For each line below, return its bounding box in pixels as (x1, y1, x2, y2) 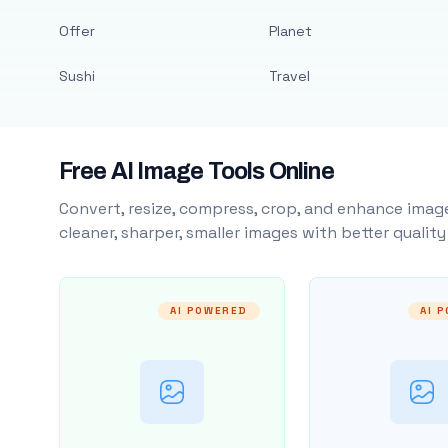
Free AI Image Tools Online (58, 159, 334, 184)
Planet (268, 22, 312, 40)
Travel (268, 67, 310, 85)
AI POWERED (169, 304, 248, 317)
